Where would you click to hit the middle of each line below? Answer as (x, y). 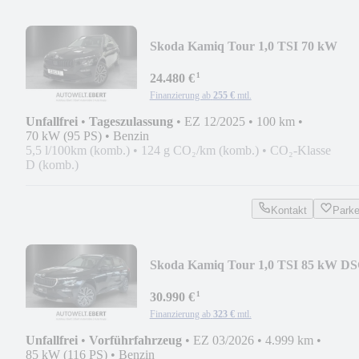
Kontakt (288, 210)
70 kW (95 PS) (64, 135)
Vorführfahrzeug (135, 340)
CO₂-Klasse (301, 150)
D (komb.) (52, 164)
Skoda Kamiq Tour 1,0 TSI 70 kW (243, 46)
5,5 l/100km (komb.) (78, 150)
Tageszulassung (131, 121)
